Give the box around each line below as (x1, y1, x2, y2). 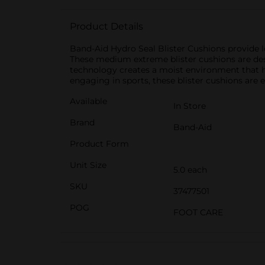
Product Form (70, 138, 129, 149)
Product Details (70, 21, 143, 32)
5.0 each (173, 164, 207, 175)
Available (70, 96, 107, 106)
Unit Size (70, 160, 106, 170)
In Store (173, 101, 206, 111)
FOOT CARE (173, 207, 223, 218)
